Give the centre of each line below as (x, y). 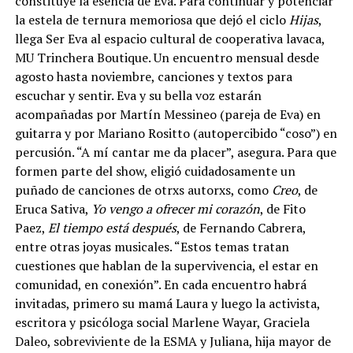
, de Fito (282, 208)
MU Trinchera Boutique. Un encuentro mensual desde (167, 57)
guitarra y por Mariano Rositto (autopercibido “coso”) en (176, 133)
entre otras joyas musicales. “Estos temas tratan (152, 246)
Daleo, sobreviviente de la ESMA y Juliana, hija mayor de (173, 341)
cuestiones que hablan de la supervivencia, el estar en (166, 265)
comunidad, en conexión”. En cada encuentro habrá (160, 284)
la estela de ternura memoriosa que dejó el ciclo (152, 19)
